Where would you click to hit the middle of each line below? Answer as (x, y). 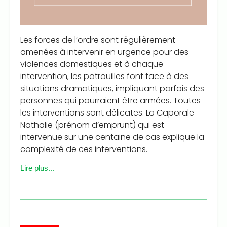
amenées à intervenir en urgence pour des (104, 52)
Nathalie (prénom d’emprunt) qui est (92, 125)
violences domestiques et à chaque (92, 64)
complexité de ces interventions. (84, 149)
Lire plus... (37, 168)
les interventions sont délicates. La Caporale (107, 113)
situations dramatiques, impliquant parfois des (112, 89)
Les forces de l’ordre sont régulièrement (98, 40)
